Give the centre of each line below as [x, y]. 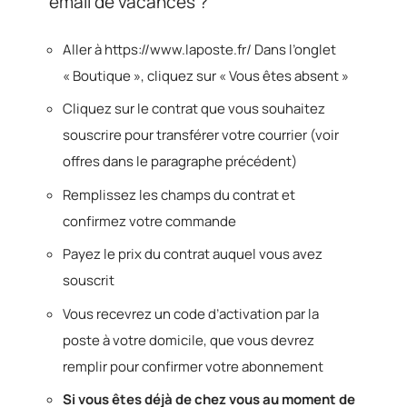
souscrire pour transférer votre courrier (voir [201, 135]
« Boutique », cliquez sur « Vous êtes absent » [206, 75]
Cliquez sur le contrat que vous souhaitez [194, 109]
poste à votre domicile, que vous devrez [189, 340]
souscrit [89, 280]
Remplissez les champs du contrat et [179, 194]
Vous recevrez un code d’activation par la [191, 313]
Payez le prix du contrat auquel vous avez [193, 254]
